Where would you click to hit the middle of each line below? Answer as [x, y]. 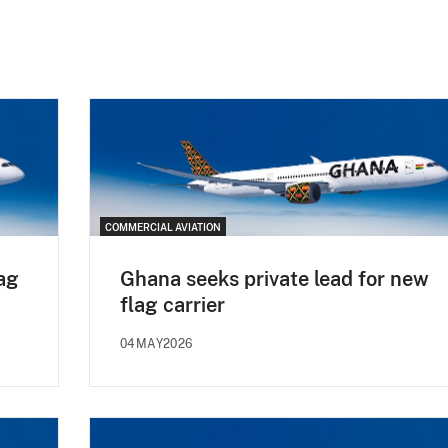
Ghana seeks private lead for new [274, 278]
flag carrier [172, 304]
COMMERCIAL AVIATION [163, 226]
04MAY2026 [156, 343]
